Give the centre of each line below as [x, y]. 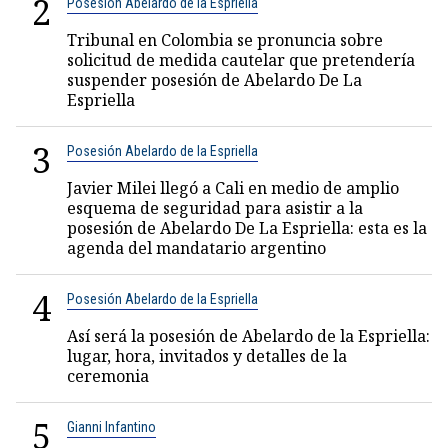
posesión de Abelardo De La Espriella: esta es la [247, 227]
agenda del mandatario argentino [196, 247]
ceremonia [108, 375]
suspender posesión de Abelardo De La [214, 79]
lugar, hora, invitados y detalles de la [207, 355]
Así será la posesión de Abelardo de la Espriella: [248, 335]
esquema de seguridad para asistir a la [215, 207]
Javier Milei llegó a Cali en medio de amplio [233, 187]
